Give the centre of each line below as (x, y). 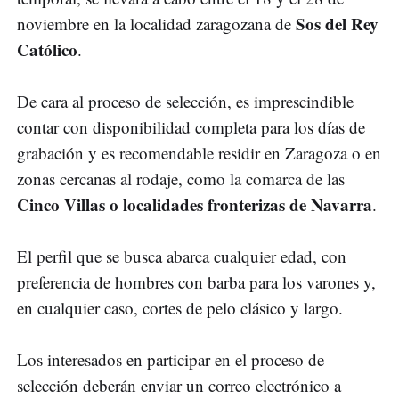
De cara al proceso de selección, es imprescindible (185, 102)
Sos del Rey (337, 24)
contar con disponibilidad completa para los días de (191, 127)
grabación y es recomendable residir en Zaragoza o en (199, 153)
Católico (47, 50)
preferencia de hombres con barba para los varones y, (196, 282)
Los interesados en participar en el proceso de (171, 360)
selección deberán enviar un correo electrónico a (179, 386)
